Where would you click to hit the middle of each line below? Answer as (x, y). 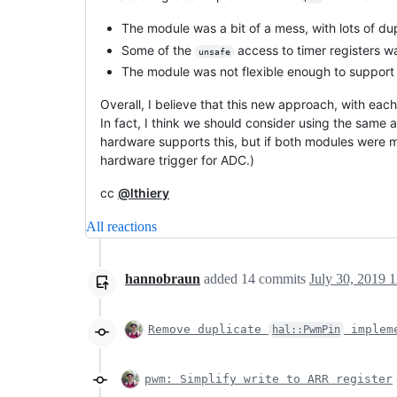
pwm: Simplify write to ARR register (269, 379)
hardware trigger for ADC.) (177, 160)
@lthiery (144, 193)
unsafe (214, 51)
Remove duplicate (208, 329)
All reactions (121, 226)
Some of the (158, 50)
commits (282, 279)
